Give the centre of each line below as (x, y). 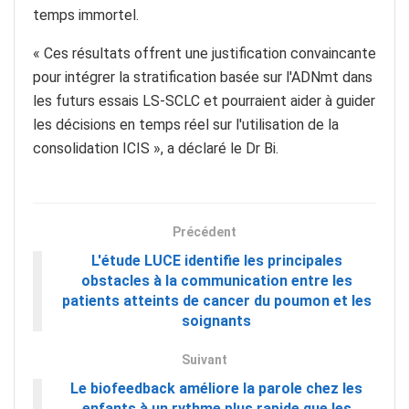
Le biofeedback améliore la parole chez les (216, 388)
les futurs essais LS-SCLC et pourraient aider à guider (204, 100)
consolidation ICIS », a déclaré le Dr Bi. (156, 148)
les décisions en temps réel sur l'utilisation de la (186, 124)
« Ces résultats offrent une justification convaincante (204, 53)
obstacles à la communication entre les (216, 280)
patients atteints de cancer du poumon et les (216, 300)
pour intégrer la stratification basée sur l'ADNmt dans (203, 77)
